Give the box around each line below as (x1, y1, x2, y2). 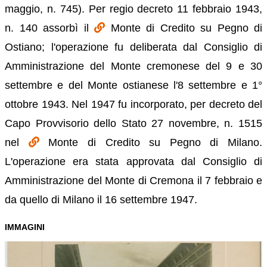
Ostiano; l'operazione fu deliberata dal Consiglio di (5, 41, 262, 53)
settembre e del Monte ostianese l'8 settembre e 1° (5, 79, 262, 91)
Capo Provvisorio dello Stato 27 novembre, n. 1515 (5, 117, 262, 129)
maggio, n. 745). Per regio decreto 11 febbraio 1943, (5, 2, 262, 15)
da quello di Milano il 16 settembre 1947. (5, 193, 197, 206)
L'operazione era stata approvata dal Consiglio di (5, 155, 262, 167)
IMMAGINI (5, 222, 45, 232)
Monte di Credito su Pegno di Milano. (48, 136, 262, 148)
